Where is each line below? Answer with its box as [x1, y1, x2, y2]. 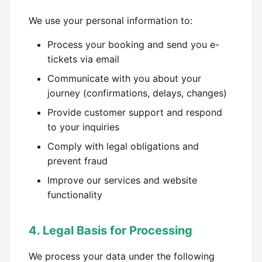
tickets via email [47, 53, 119, 65]
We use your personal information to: [29, 15, 192, 26]
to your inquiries [47, 121, 119, 133]
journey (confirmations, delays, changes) [47, 87, 227, 99]
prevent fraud [47, 155, 108, 167]
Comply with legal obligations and [47, 140, 199, 152]
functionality [47, 189, 102, 201]
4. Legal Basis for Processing [29, 223, 192, 237]
